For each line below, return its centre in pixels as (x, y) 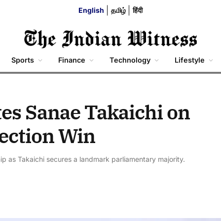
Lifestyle (190, 60)
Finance (72, 60)
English (91, 10)
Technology (130, 60)
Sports (23, 60)
